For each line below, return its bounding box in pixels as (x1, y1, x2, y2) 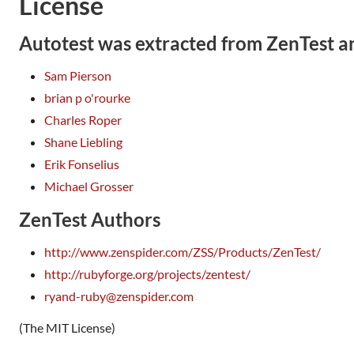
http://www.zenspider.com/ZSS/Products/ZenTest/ (44, 243, 321, 259)
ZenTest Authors (19, 207, 160, 231)
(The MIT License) (19, 319, 115, 335)
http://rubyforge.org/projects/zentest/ (44, 265, 250, 281)
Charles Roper (44, 111, 122, 127)
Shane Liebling (44, 134, 122, 149)
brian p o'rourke (44, 89, 130, 105)
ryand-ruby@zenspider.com (44, 288, 194, 303)
